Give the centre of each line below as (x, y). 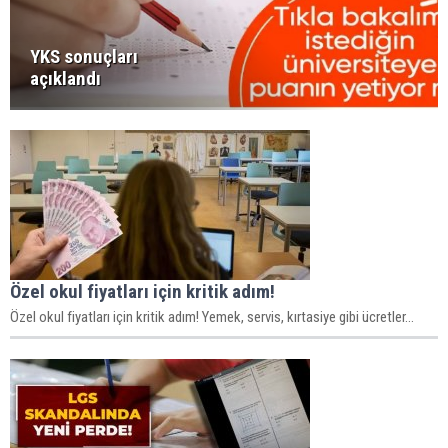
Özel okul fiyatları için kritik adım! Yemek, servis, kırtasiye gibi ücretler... (212, 317)
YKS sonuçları (84, 56)
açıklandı (65, 78)
